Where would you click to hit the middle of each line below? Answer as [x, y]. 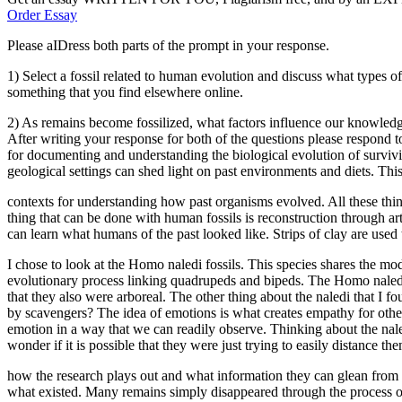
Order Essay [42, 14]
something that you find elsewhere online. [125, 92]
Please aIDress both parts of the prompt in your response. [168, 45]
